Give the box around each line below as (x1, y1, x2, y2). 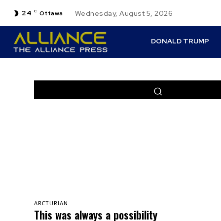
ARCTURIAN (34, 200, 68, 206)
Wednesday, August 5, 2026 (74, 8, 173, 18)
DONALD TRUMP (151, 37, 210, 45)
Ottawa (39, 9, 63, 17)
